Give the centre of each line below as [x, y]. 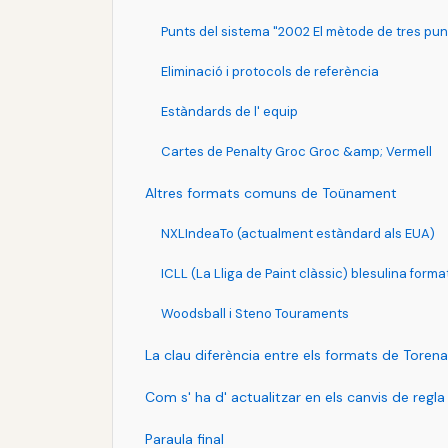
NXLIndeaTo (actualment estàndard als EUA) [298, 233]
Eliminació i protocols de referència [270, 71]
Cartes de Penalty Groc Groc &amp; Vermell [296, 151]
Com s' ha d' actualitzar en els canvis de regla [295, 396]
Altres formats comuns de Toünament [271, 192]
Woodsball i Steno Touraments [255, 313]
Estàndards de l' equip [229, 111]
